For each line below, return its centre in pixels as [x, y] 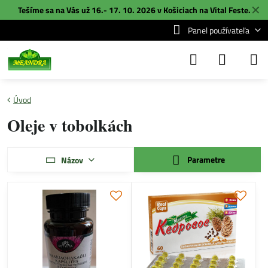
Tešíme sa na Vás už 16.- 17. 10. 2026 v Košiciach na [114, 10]
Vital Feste [229, 10]
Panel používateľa [218, 30]
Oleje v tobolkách [70, 125]
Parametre [205, 159]
